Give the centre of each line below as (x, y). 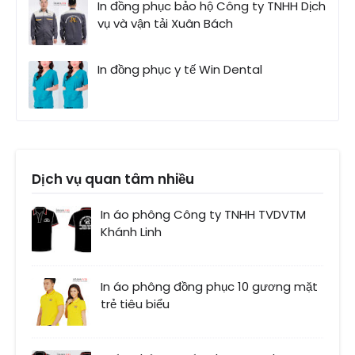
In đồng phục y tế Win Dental (180, 70)
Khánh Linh (131, 232)
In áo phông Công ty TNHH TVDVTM (203, 215)
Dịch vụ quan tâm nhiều (113, 179)
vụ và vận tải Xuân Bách (165, 24)
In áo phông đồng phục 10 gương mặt (209, 287)
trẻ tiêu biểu (135, 304)
